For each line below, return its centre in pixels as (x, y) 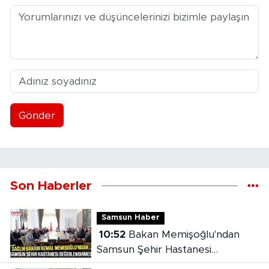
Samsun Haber (130, 218)
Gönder (37, 115)
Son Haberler (51, 186)
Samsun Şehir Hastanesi (154, 249)
